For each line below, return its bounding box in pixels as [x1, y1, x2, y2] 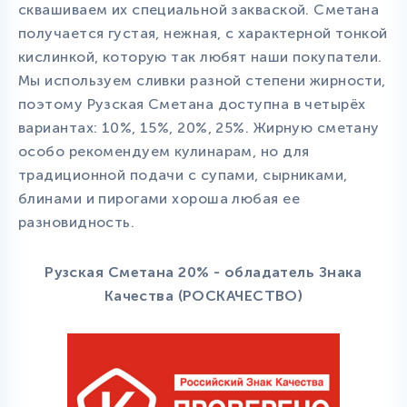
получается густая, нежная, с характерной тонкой [18, 24, 388, 42]
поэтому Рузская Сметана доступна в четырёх [18, 94, 366, 113]
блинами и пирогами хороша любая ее [18, 189, 300, 207]
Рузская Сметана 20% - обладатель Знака [45, 263, 362, 281]
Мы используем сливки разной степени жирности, [18, 71, 386, 89]
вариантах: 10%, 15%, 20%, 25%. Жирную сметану [18, 118, 380, 136]
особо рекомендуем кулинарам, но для [18, 142, 310, 160]
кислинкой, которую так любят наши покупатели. [18, 47, 387, 65]
